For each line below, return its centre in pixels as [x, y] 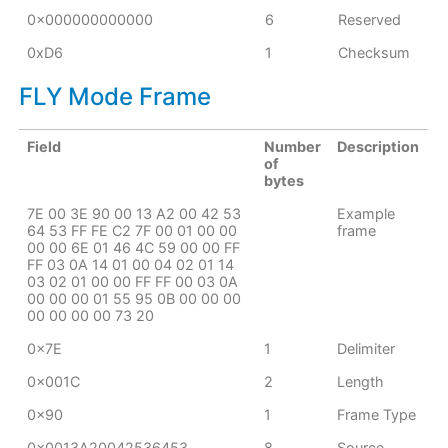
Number [293, 146]
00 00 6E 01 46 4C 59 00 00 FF [134, 247]
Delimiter [366, 348]
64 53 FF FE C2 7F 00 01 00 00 [132, 230]
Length [361, 381]
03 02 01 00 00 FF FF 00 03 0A [133, 281]
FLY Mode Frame [114, 96]
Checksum [374, 52]
